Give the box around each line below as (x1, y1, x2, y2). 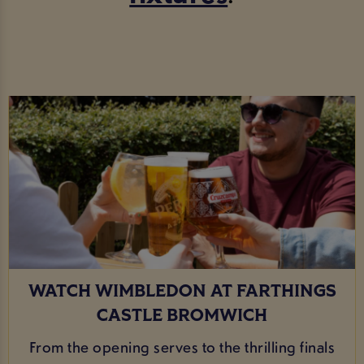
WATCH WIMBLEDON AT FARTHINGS (28, 284, 336, 301)
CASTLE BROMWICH (97, 308, 267, 326)
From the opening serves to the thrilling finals (28, 336, 336, 357)
